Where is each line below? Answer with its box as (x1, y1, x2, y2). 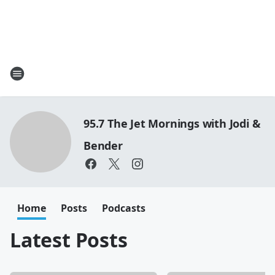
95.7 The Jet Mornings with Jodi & (83, 116, 261, 131)
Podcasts (102, 201, 145, 215)
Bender (83, 138, 123, 153)
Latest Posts (10, 227, 128, 253)
